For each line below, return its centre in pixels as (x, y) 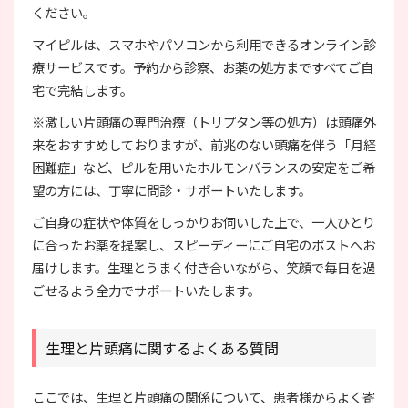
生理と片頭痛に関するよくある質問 (162, 348)
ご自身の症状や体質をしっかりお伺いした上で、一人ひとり (204, 222)
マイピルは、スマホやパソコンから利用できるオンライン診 (204, 45)
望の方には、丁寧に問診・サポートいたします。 (172, 190)
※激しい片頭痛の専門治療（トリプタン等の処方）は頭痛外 (204, 122)
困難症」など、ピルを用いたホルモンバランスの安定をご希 (204, 168)
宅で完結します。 (82, 90)
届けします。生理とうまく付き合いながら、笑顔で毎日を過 (204, 268)
